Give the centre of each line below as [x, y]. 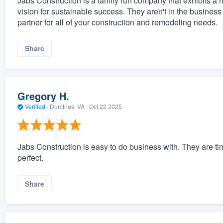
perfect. [30, 157]
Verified [35, 107]
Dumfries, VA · [68, 107]
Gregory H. [43, 96]
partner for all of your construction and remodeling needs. [117, 22]
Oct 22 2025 [105, 107]
